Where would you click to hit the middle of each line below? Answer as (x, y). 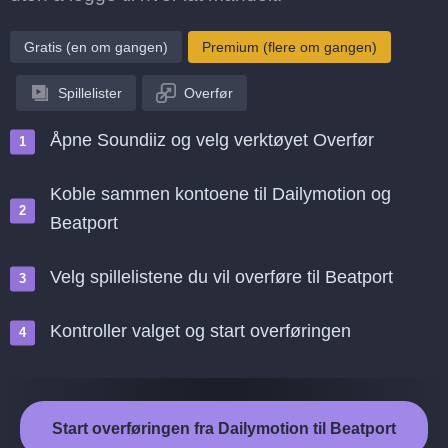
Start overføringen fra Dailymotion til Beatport (224, 428)
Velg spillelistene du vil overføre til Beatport (221, 277)
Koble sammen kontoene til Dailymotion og (220, 194)
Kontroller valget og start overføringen (200, 331)
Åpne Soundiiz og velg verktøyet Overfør (212, 140)
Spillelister (90, 93)
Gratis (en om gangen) (96, 47)
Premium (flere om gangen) (289, 47)
